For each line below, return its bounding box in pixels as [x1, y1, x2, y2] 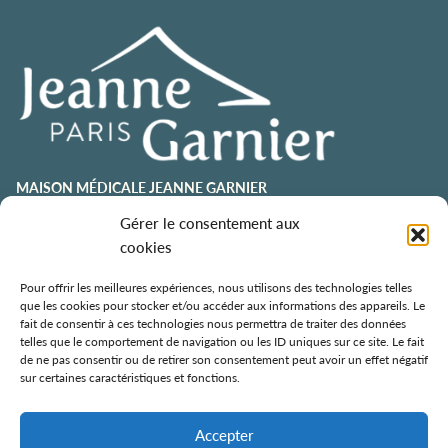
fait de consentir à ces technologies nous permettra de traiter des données [20, 315, 406, 332]
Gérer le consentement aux [120, 212, 300, 233]
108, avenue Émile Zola [28, 357, 170, 378]
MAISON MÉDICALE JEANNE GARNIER [16, 176, 267, 197]
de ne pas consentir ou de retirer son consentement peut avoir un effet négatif [20, 351, 428, 368]
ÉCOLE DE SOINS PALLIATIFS [16, 411, 202, 432]
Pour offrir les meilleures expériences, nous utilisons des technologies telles [20, 279, 412, 296]
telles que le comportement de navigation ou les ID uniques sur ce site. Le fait [20, 333, 424, 350]
